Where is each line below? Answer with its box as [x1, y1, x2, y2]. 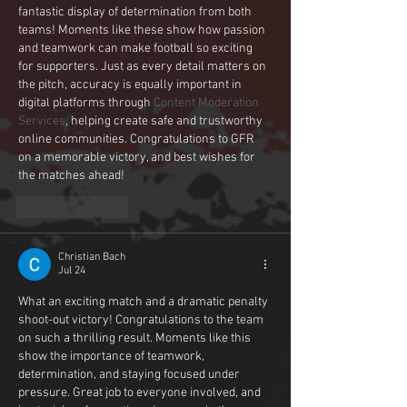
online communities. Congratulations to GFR [18, 132, 257, 148]
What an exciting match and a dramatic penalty [18, 294, 271, 311]
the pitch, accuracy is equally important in [18, 77, 244, 94]
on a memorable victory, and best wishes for [18, 150, 258, 166]
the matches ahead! [18, 168, 124, 184]
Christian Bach [58, 251, 125, 264]
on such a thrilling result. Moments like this [18, 331, 253, 347]
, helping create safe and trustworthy [65, 114, 265, 130]
